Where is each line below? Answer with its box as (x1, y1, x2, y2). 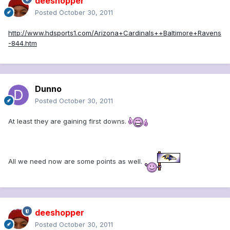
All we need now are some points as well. (8, 157, 144, 165)
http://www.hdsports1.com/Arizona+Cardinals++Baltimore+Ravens (8, 29, 221, 37)
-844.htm (8, 39, 37, 48)
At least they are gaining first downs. (8, 117, 128, 126)
